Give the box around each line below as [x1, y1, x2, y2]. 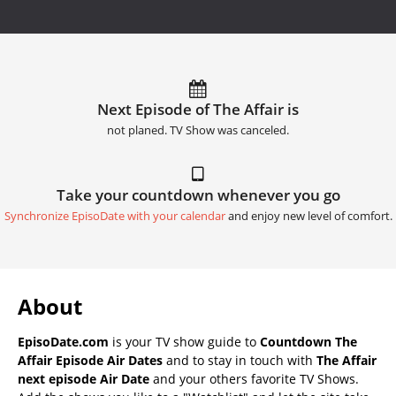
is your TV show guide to [109, 332, 260, 350]
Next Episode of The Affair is [97, 98, 299, 119]
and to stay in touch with [163, 351, 316, 369]
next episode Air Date [18, 369, 149, 387]
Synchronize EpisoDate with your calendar [4, 208, 225, 224]
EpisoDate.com [18, 332, 109, 350]
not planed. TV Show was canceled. [107, 122, 289, 138]
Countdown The [260, 332, 357, 350]
